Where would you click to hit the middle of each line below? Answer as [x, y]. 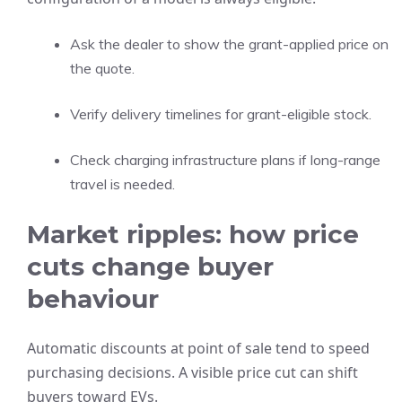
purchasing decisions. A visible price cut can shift [192, 372]
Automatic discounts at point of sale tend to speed [198, 348]
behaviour [93, 299]
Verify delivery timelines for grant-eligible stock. [221, 114]
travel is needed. [122, 184]
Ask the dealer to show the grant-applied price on [229, 44]
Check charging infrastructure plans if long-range [225, 160]
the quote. [102, 68]
